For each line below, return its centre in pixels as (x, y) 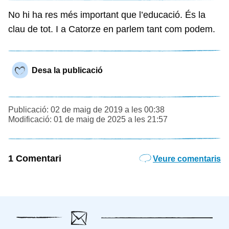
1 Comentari (35, 158)
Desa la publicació (67, 70)
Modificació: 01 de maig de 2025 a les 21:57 (88, 119)
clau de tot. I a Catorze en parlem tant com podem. (112, 29)
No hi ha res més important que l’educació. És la (107, 15)
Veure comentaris (187, 158)
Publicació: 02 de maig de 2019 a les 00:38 (86, 109)
